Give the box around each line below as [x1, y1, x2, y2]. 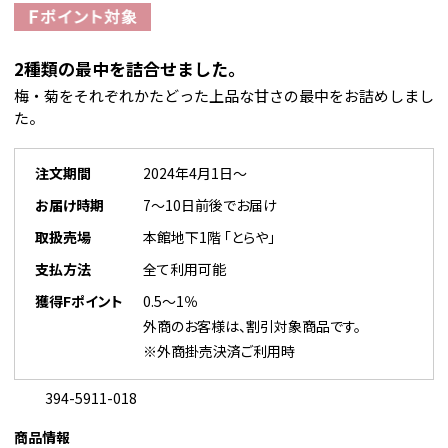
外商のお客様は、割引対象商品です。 [143, 316, 361, 337]
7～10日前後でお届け [143, 195, 277, 216]
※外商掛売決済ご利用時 [143, 341, 295, 362]
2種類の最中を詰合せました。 [14, 56, 245, 82]
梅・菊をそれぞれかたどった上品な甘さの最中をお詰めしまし [14, 85, 434, 107]
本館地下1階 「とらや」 [143, 227, 275, 248]
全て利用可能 [143, 259, 226, 280]
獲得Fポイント [35, 291, 123, 312]
